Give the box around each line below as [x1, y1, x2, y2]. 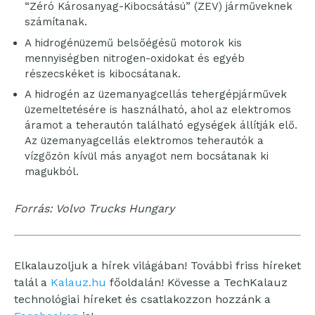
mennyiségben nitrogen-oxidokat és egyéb [25, 51, 245, 65]
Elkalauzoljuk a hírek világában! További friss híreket [14, 259, 301, 273]
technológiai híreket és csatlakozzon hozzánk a [14, 292, 271, 307]
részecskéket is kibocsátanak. [25, 67, 181, 80]
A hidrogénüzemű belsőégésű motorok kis [25, 36, 242, 49]
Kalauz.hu [51, 276, 106, 290]
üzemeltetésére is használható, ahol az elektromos [25, 103, 291, 117]
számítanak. [25, 15, 87, 29]
